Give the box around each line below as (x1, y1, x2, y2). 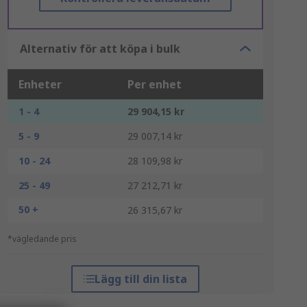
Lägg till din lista (94, 271, 187, 286)
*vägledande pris (7, 233, 77, 245)
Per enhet (127, 77, 182, 92)
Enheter (18, 77, 62, 92)
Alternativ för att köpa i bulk (19, 41, 180, 56)
